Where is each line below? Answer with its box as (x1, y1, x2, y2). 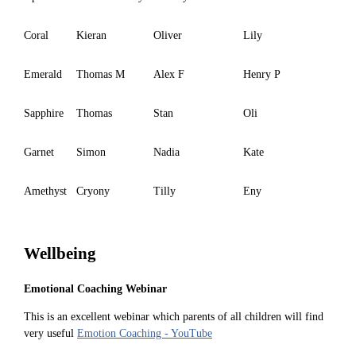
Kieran (76, 29, 106, 41)
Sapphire (24, 106, 64, 119)
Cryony (76, 184, 110, 197)
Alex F (153, 68, 184, 80)
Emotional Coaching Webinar (24, 282, 167, 295)
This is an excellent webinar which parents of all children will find (24, 310, 323, 323)
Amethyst (24, 184, 67, 197)
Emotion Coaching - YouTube (77, 327, 212, 339)
